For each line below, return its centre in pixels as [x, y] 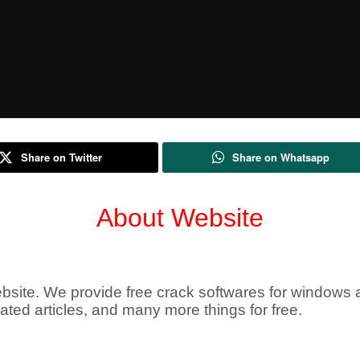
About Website [180, 218]
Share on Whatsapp [280, 157]
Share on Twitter [61, 157]
